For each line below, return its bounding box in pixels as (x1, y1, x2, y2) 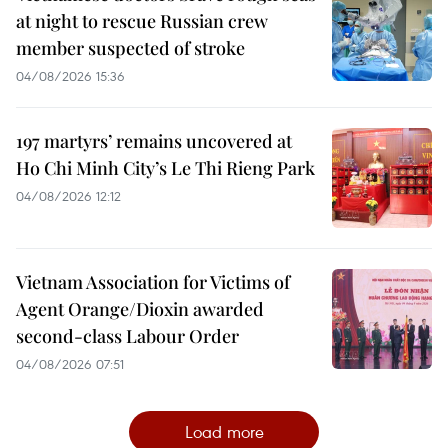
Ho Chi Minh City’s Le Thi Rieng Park (16, 155, 315, 180)
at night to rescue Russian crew (16, 8, 268, 33)
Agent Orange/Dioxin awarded (16, 296, 264, 321)
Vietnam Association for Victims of (16, 269, 290, 294)
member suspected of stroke (16, 35, 245, 60)
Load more (184, 419, 264, 443)
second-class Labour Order (16, 323, 239, 348)
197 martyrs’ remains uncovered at (16, 128, 292, 153)
